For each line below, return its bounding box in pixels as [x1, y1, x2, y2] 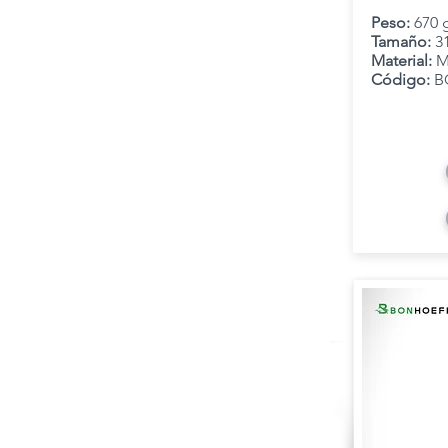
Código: [371, 70, 434, 89]
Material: [371, 51, 436, 70]
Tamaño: [371, 32, 435, 51]
